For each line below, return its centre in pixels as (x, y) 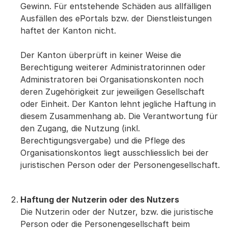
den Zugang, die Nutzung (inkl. (80, 128)
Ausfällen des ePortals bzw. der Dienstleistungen (116, 18)
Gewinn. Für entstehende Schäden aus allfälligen (116, 6)
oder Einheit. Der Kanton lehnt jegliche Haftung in (118, 104)
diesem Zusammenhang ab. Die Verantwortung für (119, 116)
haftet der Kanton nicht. (68, 31)
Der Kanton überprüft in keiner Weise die (101, 55)
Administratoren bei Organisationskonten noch (112, 79)
